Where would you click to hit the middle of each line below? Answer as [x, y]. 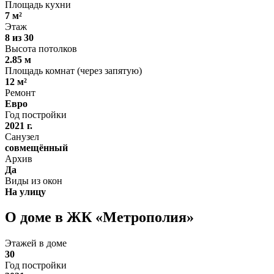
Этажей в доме [36, 243]
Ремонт [20, 92]
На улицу [25, 191]
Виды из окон [34, 180]
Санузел [22, 136]
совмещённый [36, 147]
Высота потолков [41, 48]
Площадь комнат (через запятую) [73, 70]
